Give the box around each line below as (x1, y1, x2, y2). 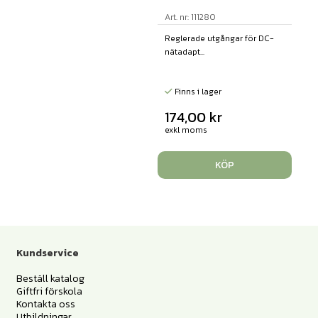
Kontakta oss (16, 296, 75, 312)
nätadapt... (164, 45, 204, 59)
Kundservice (16, 245, 79, 261)
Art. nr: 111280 (164, 11, 216, 24)
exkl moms (164, 124, 207, 137)
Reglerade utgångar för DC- (164, 32, 274, 45)
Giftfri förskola (16, 283, 82, 299)
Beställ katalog (16, 270, 84, 286)
